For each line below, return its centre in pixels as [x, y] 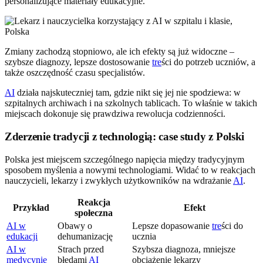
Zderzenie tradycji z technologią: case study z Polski [125, 136]
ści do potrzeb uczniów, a [208, 62]
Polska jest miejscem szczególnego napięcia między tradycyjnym [124, 159]
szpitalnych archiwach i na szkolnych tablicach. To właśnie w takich [131, 103]
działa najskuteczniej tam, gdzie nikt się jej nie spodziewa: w [128, 93]
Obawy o [75, 225]
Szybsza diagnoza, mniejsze [184, 249]
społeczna [94, 213]
